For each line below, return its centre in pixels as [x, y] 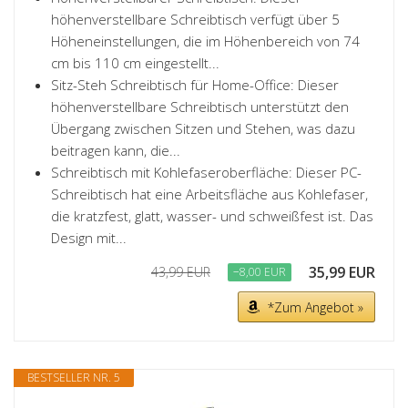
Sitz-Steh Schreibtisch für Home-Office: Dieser [195, 85]
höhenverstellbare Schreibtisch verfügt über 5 [195, 19]
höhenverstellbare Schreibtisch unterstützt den [200, 107]
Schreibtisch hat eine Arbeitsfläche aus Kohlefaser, [209, 194]
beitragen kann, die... [116, 150]
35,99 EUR [342, 272]
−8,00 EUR [260, 272]
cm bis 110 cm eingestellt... [135, 63]
